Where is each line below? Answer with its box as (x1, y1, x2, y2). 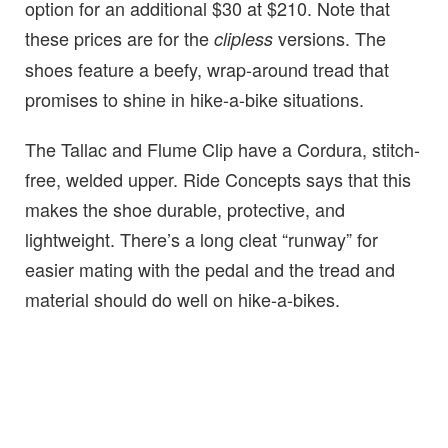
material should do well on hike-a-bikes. (25, 285, 340, 312)
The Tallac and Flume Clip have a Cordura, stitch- (25, 135, 420, 162)
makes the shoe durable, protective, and (25, 195, 345, 222)
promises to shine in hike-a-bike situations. (25, 85, 364, 112)
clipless (214, 25, 273, 51)
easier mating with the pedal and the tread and (25, 255, 395, 282)
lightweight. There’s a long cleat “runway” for (25, 225, 378, 252)
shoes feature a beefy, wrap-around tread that (25, 55, 389, 82)
